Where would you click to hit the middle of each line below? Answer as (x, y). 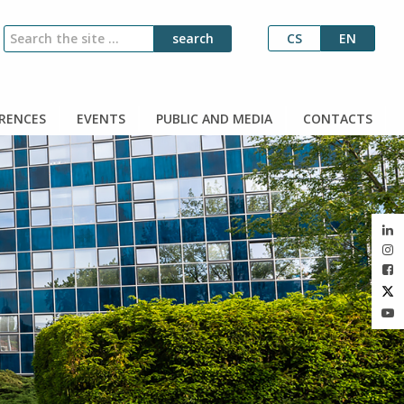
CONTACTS (336, 118)
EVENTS (99, 118)
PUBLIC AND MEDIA (212, 118)
